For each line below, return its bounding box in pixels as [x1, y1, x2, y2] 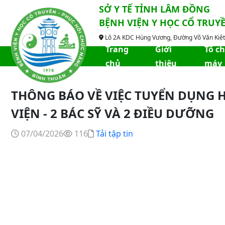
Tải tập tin [96, 128, 133, 139]
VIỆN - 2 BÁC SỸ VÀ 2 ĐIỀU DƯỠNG [11, 105, 214, 122]
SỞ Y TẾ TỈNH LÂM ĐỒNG [99, 3, 210, 15]
